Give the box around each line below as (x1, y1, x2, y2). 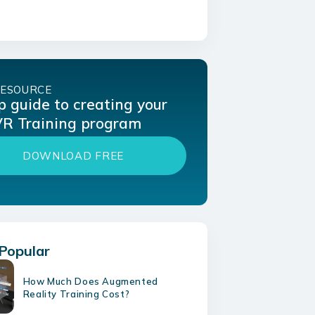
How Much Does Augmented (22, 276, 158, 287)
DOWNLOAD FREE (22, 149, 124, 162)
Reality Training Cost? (22, 288, 130, 300)
